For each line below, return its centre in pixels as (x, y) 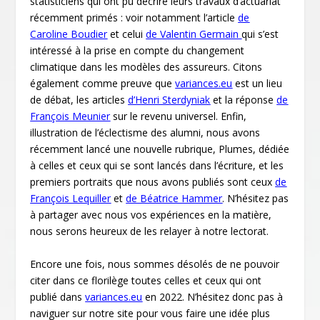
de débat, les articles (79, 100)
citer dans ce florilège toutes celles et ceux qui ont (146, 280)
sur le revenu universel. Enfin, (179, 116)
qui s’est (260, 34)
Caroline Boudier (69, 34)
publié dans (58, 296)
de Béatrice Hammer (174, 199)
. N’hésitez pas (256, 199)
